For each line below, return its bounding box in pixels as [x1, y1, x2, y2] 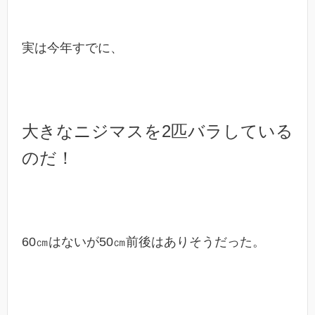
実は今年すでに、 [22, 41, 123, 56]
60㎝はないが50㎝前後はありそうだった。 [22, 234, 265, 249]
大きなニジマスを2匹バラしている [22, 122, 293, 141]
